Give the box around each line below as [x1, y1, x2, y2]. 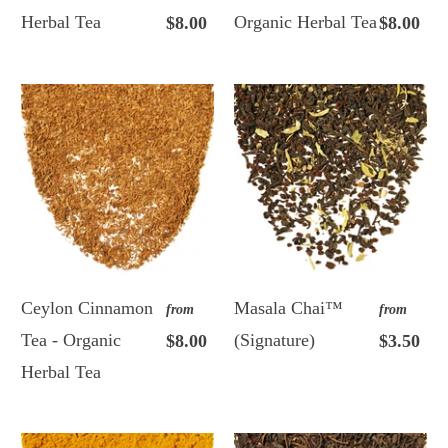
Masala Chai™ [234, 298, 343, 319]
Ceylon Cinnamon [21, 298, 154, 319]
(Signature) [234, 330, 315, 351]
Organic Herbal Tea [234, 12, 377, 33]
